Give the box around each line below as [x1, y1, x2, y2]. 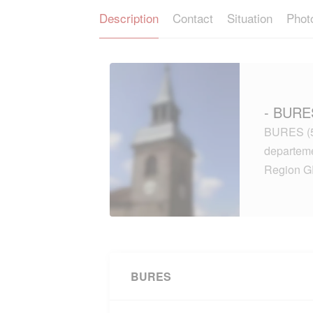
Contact [173, 9, 213, 27]
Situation [227, 9, 272, 27]
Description [99, 9, 159, 27]
